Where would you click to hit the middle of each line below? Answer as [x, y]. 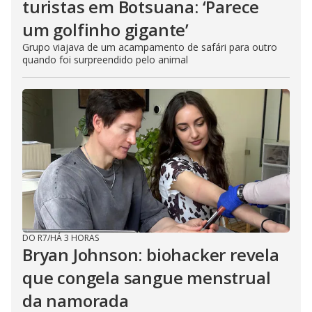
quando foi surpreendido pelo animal [105, 59]
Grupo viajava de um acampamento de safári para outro [150, 47]
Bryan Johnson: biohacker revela [151, 254]
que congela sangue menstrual [147, 277]
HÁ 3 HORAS [75, 237]
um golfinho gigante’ [106, 29]
